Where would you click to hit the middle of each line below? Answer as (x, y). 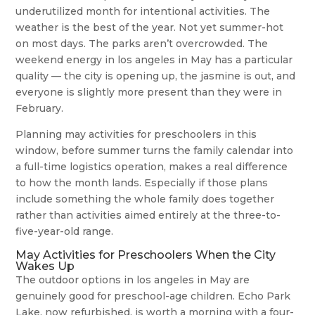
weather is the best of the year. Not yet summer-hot (150, 28)
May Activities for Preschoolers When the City (146, 255)
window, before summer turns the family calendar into (155, 151)
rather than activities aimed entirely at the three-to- (148, 216)
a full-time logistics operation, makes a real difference (152, 167)
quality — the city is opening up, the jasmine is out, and (156, 76)
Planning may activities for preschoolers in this (136, 135)
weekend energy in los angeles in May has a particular (154, 60)
